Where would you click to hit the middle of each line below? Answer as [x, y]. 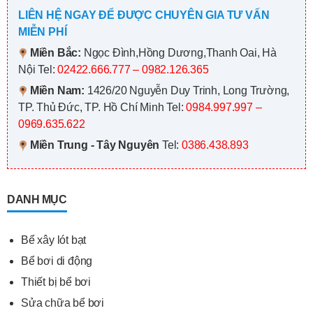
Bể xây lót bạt [54, 240]
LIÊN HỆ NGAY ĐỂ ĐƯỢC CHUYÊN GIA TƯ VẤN [144, 15]
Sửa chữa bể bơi [63, 303]
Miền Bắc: [56, 53]
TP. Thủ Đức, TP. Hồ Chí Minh [91, 107]
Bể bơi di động [57, 261]
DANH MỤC [37, 199]
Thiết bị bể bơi [56, 282]
